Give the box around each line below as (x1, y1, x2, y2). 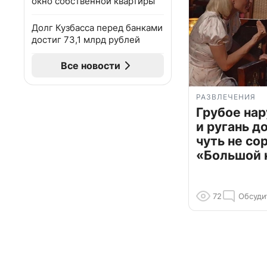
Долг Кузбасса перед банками (32, 22, 163, 33)
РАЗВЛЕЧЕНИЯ (196, 92, 256, 102)
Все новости (61, 60, 120, 72)
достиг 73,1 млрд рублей (32, 34, 140, 45)
